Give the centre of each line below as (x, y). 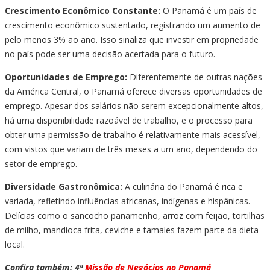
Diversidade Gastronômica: (64, 187)
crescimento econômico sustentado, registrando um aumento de (133, 25)
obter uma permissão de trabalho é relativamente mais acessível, (133, 135)
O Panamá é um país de (209, 11)
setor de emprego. (41, 164)
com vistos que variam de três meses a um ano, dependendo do (131, 149)
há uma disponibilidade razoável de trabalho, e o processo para (129, 121)
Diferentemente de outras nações (195, 77)
